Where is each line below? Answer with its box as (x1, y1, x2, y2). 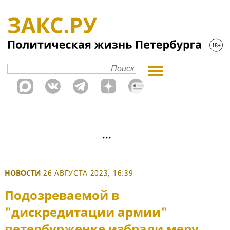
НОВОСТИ (5, 168, 41, 178)
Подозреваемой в (5, 186, 119, 204)
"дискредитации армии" (5, 203, 167, 221)
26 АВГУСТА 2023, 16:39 (43, 168, 133, 178)
